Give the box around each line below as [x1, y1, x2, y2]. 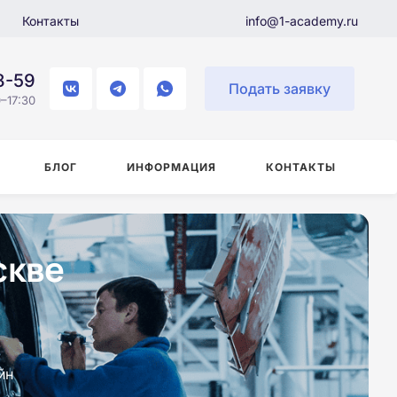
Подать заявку [229, 80, 331, 97]
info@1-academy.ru [245, 12, 358, 28]
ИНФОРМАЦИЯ [127, 160, 216, 174]
